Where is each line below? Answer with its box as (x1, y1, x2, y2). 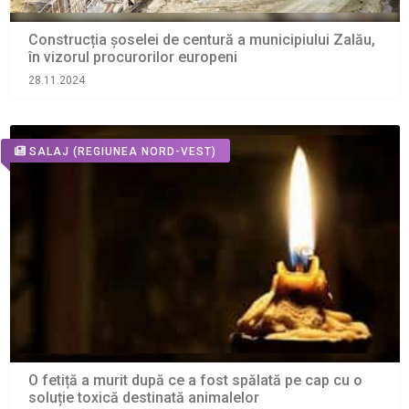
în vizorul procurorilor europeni (27, 48, 237, 67)
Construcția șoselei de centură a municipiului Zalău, (27, 31, 375, 49)
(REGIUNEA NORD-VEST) (72, 144, 216, 158)
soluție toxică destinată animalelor (27, 389, 259, 407)
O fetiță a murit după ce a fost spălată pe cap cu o (27, 372, 362, 390)
